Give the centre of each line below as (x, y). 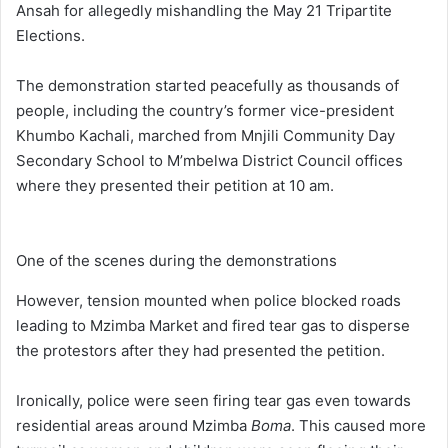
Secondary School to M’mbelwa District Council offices (209, 160)
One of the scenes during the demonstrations (176, 260)
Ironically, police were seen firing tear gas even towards (213, 400)
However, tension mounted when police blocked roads (208, 300)
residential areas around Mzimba (133, 425)
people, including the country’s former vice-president (205, 110)
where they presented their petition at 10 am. (177, 185)
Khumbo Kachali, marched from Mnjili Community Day (205, 135)
